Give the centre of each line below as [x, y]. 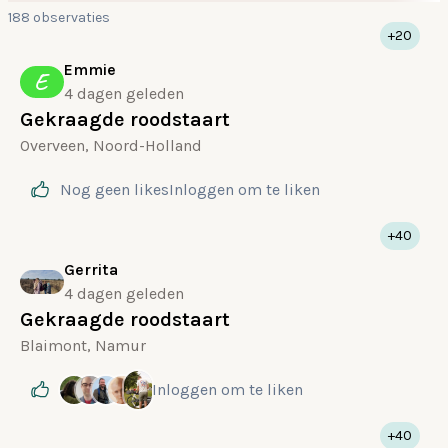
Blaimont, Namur [83, 345]
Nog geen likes [114, 189]
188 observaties [59, 17]
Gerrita [91, 269]
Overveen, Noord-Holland [111, 145]
